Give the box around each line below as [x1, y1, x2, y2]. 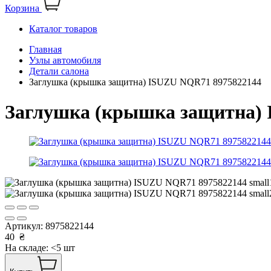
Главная [29, 44, 62, 55]
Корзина [5, 3, 39, 14]
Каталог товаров [29, 24, 97, 34]
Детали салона [29, 66, 89, 77]
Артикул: [5, 221, 45, 232]
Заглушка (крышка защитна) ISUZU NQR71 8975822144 [29, 77, 261, 88]
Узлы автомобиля [29, 55, 101, 66]
